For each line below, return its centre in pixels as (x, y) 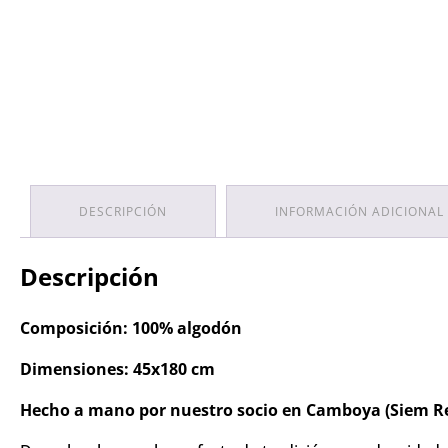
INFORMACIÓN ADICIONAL (359, 254)
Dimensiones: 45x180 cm (117, 411)
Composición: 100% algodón (131, 370)
